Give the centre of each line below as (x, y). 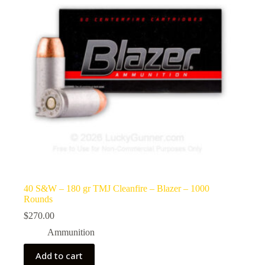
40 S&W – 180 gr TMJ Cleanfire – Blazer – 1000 (117, 189)
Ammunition (71, 232)
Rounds (38, 199)
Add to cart (59, 256)
